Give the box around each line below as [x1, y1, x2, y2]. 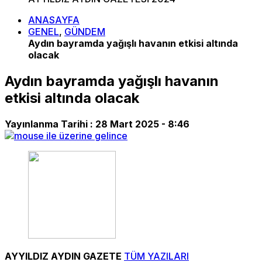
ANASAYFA [28, 14, 80, 26]
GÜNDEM [64, 26, 105, 37]
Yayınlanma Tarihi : [5, 118, 95, 130]
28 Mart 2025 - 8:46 [95, 118, 189, 130]
